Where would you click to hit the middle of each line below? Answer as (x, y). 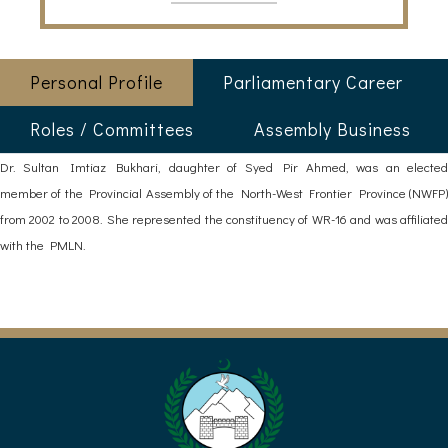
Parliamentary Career (313, 82)
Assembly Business (332, 129)
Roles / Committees (112, 129)
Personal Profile (96, 82)
